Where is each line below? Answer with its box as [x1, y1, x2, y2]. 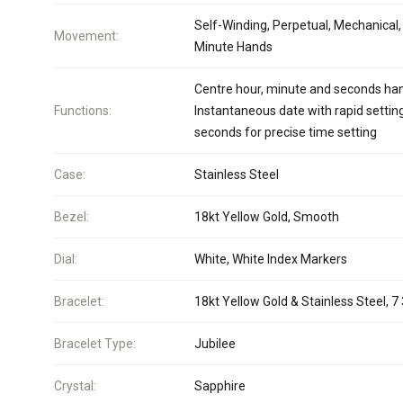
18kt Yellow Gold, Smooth [194, 210, 339, 224]
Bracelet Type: [54, 336, 136, 351]
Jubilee [194, 336, 236, 351]
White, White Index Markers [194, 252, 347, 266]
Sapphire [194, 379, 246, 393]
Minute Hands [194, 40, 273, 54]
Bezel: [54, 210, 89, 224]
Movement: [54, 29, 119, 43]
